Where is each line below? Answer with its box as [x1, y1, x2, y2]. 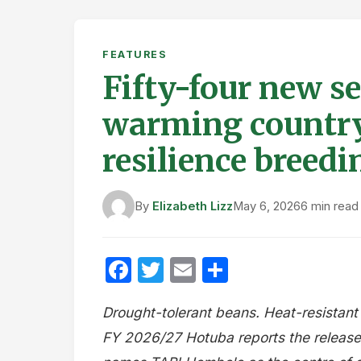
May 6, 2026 [233, 198, 301, 214]
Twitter [164, 254, 250, 285]
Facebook [131, 254, 251, 285]
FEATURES [102, 48, 167, 60]
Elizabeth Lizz [152, 198, 233, 214]
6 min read [301, 198, 359, 214]
